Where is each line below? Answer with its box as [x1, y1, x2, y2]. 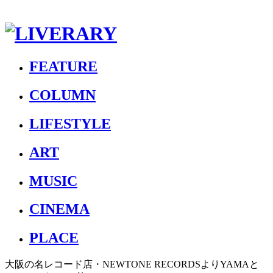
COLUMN [29, 87, 96, 103]
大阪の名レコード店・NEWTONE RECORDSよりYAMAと [5, 259, 259, 270]
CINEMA [29, 201, 90, 218]
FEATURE [29, 58, 97, 74]
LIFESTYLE [29, 115, 111, 132]
